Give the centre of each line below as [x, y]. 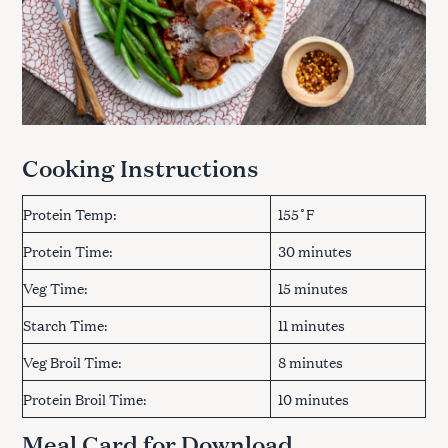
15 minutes [313, 287]
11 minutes [311, 324]
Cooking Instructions [140, 168]
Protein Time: [68, 250]
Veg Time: [55, 287]
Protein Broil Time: [85, 398]
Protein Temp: [70, 213]
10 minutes [313, 398]
